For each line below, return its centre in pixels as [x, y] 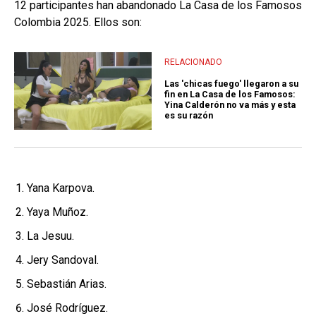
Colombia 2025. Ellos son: [78, 23]
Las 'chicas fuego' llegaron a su [231, 84]
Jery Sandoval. [63, 260]
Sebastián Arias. [67, 284]
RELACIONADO [193, 62]
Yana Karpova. [61, 188]
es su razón [189, 116]
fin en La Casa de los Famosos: [230, 95]
